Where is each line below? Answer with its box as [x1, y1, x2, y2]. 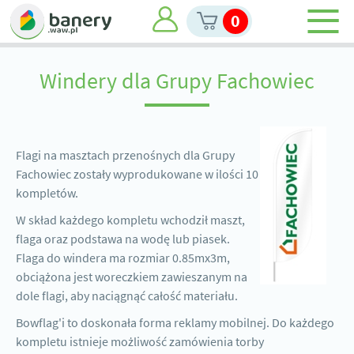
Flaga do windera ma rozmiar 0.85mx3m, [16, 250, 230, 265]
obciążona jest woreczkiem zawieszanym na [16, 269, 247, 284]
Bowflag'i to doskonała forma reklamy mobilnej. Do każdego [16, 314, 334, 330]
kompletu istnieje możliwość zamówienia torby [16, 333, 264, 349]
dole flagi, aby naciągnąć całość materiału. [16, 288, 238, 303]
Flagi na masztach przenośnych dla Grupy [16, 147, 235, 163]
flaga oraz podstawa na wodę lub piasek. [16, 231, 230, 247]
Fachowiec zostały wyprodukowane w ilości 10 [16, 166, 258, 182]
